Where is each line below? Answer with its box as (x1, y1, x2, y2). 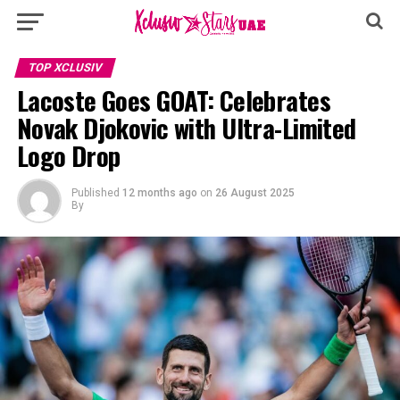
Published (71, 187, 120, 199)
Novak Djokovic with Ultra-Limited (16, 109, 356, 146)
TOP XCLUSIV (26, 61, 104, 74)
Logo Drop (16, 137, 121, 174)
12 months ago (121, 187, 197, 199)
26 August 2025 (214, 187, 295, 199)
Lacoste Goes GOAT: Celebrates (16, 81, 330, 119)
